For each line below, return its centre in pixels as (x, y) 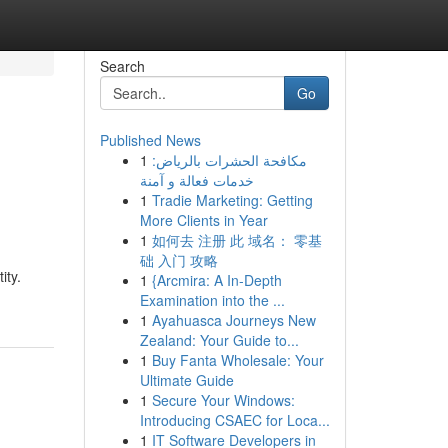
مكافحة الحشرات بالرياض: (229, 160)
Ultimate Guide (186, 380)
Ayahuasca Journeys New (233, 320)
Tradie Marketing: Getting (232, 200)
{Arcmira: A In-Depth (216, 280)
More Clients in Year (203, 220)
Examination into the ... (212, 300)
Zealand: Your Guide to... (219, 340)
